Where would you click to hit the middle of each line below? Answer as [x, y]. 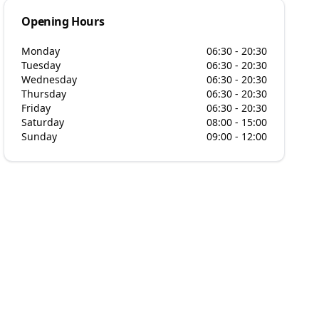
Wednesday [49, 79]
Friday [36, 108]
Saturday [43, 122]
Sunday [40, 136]
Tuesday [41, 65]
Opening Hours [63, 21]
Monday [41, 51]
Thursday [44, 94]
